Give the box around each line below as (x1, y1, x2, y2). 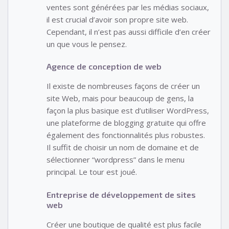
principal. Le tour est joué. (47, 167, 137, 177)
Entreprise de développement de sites (47, 189, 196, 199)
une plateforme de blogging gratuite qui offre (47, 118, 206, 128)
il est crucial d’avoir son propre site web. (47, 14, 188, 25)
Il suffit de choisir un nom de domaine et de (47, 142, 199, 153)
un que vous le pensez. (47, 38, 127, 49)
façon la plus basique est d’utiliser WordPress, (47, 105, 209, 116)
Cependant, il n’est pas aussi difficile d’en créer (47, 26, 211, 37)
